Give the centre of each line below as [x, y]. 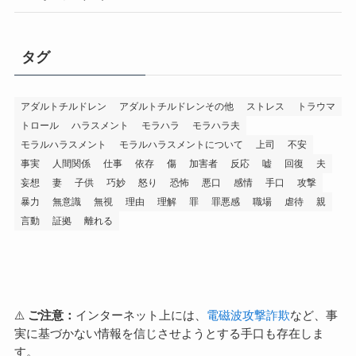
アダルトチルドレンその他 [176, 106]
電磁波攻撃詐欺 [248, 316]
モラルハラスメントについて [181, 144]
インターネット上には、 [141, 316]
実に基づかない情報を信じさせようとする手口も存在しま [169, 334]
